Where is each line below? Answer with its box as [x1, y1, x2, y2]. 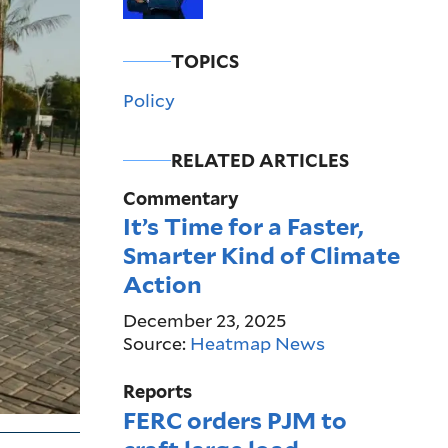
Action [122, 270, 202, 300]
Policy [122, 87, 175, 112]
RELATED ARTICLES [170, 149, 349, 171]
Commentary [122, 187, 239, 209]
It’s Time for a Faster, [122, 212, 364, 242]
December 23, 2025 [122, 308, 286, 333]
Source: [122, 330, 190, 355]
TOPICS [170, 50, 239, 72]
